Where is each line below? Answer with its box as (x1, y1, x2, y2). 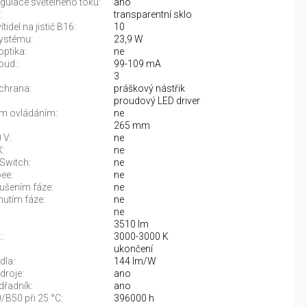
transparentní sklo (113, 9, 192, 20)
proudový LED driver (113, 95, 200, 106)
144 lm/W (113, 256, 156, 267)
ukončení (113, 243, 153, 254)
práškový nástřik (113, 83, 185, 94)
